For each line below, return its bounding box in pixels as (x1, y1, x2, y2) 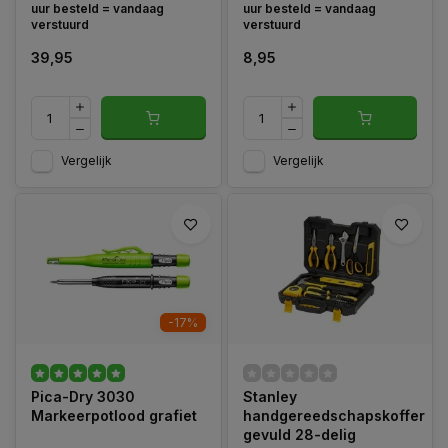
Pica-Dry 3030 (31, 388, 135, 405)
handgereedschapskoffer (242, 407, 425, 424)
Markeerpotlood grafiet (31, 407, 197, 424)
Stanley (242, 388, 297, 405)
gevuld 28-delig (242, 426, 356, 443)
